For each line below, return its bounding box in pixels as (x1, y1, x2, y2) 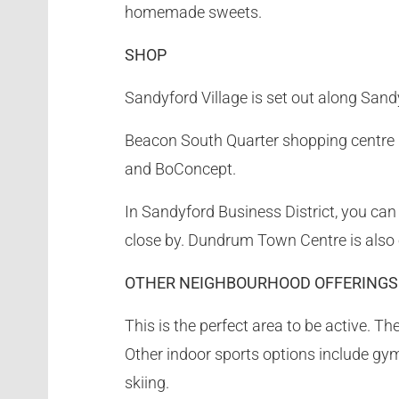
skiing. (125, 372, 170, 392)
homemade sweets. (125, 2, 263, 21)
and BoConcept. (125, 159, 237, 178)
